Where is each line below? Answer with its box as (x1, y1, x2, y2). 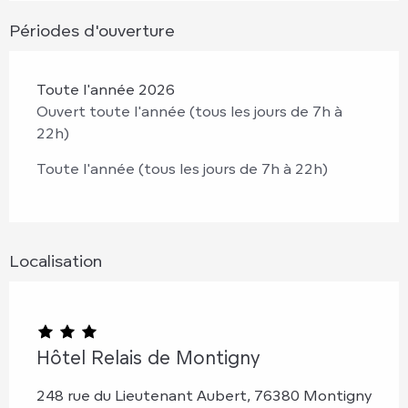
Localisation (9, 250, 102, 270)
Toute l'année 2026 (36, 79, 175, 98)
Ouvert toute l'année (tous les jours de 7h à (36, 101, 342, 120)
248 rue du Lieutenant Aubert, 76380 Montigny (36, 385, 372, 404)
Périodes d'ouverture (9, 19, 175, 40)
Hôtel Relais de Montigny (36, 345, 260, 369)
